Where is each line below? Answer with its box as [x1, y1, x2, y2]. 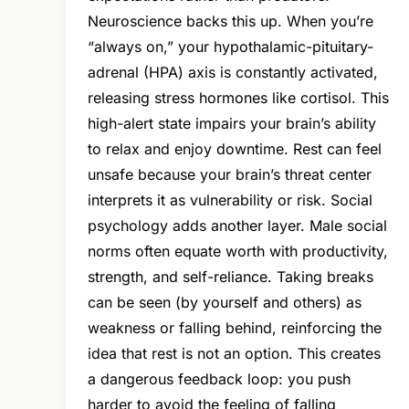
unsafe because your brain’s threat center [88, 165, 372, 184]
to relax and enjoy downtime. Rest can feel [88, 140, 382, 159]
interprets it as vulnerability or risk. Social [88, 191, 372, 210]
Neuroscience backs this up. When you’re [88, 12, 373, 31]
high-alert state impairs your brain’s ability [88, 114, 376, 133]
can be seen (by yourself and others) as [88, 293, 362, 312]
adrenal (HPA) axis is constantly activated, [88, 63, 378, 82]
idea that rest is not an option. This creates [88, 344, 381, 363]
